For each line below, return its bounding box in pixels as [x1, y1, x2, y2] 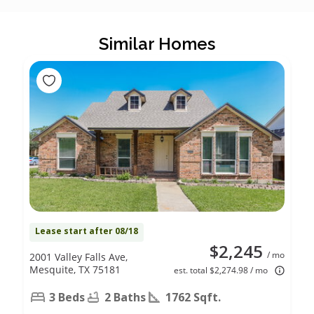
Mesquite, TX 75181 [29, 262, 121, 276]
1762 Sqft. [165, 289, 221, 305]
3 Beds [49, 289, 85, 305]
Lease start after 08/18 [35, 224, 138, 237]
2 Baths [104, 289, 146, 305]
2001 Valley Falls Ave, [29, 250, 128, 264]
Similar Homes [99, 33, 215, 54]
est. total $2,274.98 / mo [174, 264, 268, 276]
